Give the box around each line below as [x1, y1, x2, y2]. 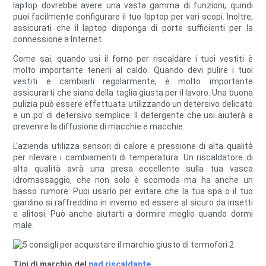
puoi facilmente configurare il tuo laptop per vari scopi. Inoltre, [13, 12, 253, 22]
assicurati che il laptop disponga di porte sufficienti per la [13, 23, 253, 33]
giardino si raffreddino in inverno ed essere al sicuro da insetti [13, 198, 253, 208]
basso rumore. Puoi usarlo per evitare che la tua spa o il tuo [13, 186, 253, 197]
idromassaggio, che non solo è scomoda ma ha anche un [13, 175, 253, 185]
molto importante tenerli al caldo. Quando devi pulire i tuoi [13, 65, 253, 75]
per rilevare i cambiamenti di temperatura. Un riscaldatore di [13, 153, 253, 163]
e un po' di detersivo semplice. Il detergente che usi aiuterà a [13, 110, 253, 121]
